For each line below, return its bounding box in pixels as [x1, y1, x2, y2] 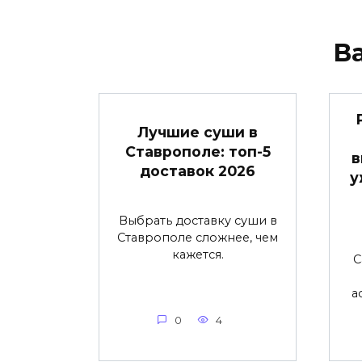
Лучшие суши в [137, 123, 258, 141]
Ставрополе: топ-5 [124, 142, 271, 160]
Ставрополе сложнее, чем [117, 229, 278, 245]
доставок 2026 [140, 162, 255, 179]
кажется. [171, 246, 224, 262]
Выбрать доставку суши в [118, 213, 277, 228]
